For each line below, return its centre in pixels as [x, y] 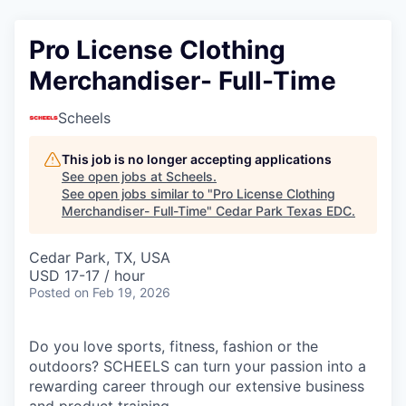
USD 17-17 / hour [87, 275]
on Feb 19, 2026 [122, 292]
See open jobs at [114, 176]
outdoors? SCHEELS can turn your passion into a [198, 366]
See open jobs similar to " [137, 193]
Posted [50, 292]
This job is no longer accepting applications [197, 159]
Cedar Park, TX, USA [100, 257]
